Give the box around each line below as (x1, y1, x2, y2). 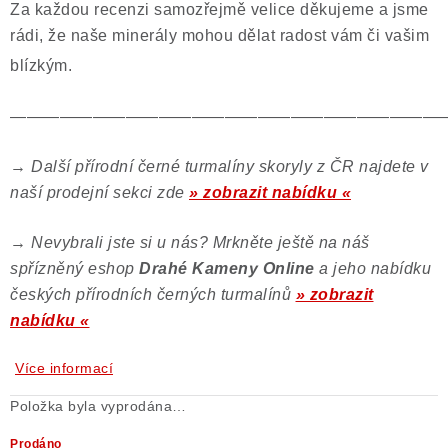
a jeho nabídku (319, 260, 431, 277)
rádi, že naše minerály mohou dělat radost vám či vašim (10, 27, 429, 44)
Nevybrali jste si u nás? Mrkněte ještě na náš (31, 234, 370, 251)
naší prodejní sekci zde (10, 184, 189, 201)
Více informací (15, 360, 113, 376)
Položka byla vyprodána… (10, 398, 187, 414)
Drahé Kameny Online (139, 260, 319, 277)
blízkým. (10, 57, 72, 74)
